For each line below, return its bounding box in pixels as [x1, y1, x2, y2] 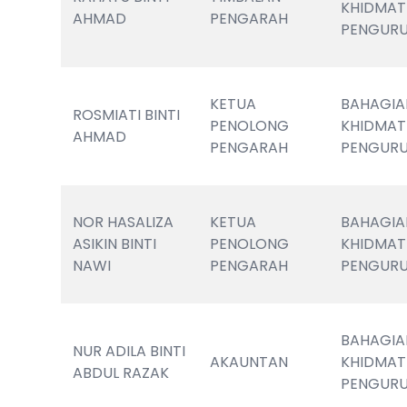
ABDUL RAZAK [73, 362, 170, 383]
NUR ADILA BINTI [73, 341, 186, 362]
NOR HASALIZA [73, 212, 174, 233]
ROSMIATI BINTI [73, 104, 181, 125]
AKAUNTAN [210, 352, 289, 372]
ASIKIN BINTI [73, 233, 157, 254]
